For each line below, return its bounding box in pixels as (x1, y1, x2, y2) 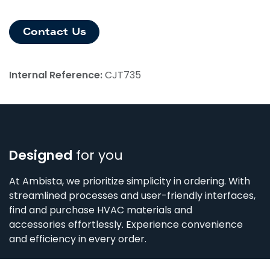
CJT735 (105, 68, 141, 83)
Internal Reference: (9, 68, 105, 83)
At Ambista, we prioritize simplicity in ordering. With (9, 174, 250, 189)
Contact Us (22, 25, 86, 37)
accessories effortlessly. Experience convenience (9, 218, 243, 232)
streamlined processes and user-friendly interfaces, (9, 189, 256, 203)
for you (72, 146, 123, 165)
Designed (9, 146, 72, 165)
